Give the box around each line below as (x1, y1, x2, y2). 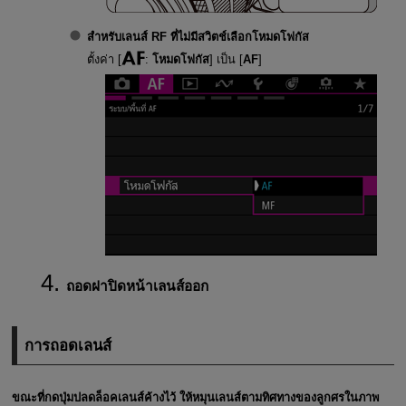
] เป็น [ (208, 52, 243, 66)
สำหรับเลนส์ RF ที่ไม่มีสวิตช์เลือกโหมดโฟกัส (86, 29, 309, 43)
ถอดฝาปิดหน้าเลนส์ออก (65, 277, 208, 294)
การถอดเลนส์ (24, 337, 112, 355)
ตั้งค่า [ (86, 52, 121, 66)
